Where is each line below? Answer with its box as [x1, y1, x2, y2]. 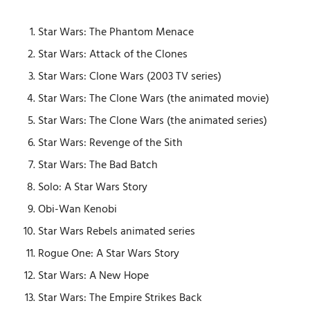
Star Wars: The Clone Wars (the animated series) [38, 112, 267, 131]
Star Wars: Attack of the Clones [38, 46, 188, 64]
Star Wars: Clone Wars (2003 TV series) [38, 68, 221, 86]
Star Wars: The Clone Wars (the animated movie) [38, 90, 269, 109]
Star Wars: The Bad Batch [38, 156, 158, 175]
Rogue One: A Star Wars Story [38, 245, 179, 264]
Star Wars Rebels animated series [38, 223, 195, 241]
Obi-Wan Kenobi [38, 201, 117, 219]
